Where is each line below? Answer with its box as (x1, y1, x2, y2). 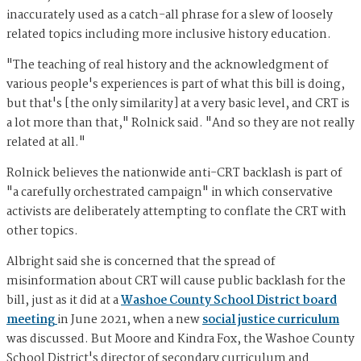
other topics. (6, 221, 78, 241)
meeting (6, 309, 57, 330)
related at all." (6, 132, 85, 152)
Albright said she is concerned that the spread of (6, 251, 276, 272)
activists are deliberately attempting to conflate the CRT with (6, 201, 346, 222)
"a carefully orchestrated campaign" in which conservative (6, 182, 333, 202)
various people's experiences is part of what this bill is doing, (6, 74, 345, 94)
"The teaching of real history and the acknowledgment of (6, 55, 329, 75)
